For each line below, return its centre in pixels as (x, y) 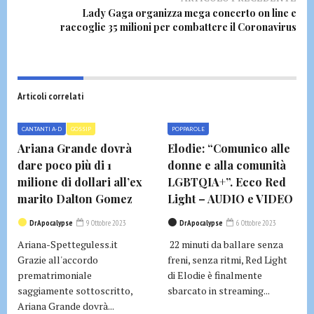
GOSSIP (81, 129)
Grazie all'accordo (58, 259)
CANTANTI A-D (42, 129)
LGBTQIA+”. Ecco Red (227, 182)
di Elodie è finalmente (215, 275)
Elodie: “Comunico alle (229, 148)
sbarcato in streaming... (219, 290)
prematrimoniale (55, 275)
